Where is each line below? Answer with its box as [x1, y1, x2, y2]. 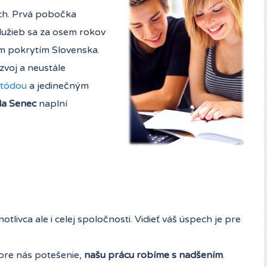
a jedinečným [27, 79, 89, 92]
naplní [36, 97, 67, 110]
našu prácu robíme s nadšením [84, 249, 223, 261]
